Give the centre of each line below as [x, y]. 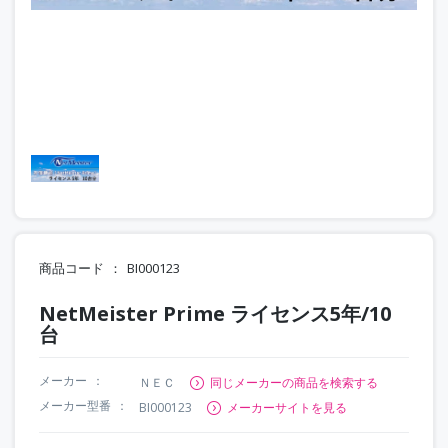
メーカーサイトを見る [287, 407]
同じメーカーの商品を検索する [294, 382]
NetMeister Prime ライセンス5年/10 [215, 313]
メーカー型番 [75, 405]
